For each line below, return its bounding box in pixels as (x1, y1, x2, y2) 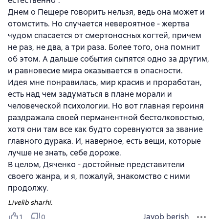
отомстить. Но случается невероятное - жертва (8, 19, 190, 29)
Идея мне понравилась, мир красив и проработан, (8, 77, 202, 88)
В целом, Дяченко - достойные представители (8, 159, 185, 170)
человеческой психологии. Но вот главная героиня (8, 101, 204, 111)
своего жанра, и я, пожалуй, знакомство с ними (8, 171, 190, 182)
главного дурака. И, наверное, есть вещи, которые (8, 136, 201, 147)
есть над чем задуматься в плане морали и (8, 89, 172, 100)
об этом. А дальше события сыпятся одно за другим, (8, 54, 209, 65)
